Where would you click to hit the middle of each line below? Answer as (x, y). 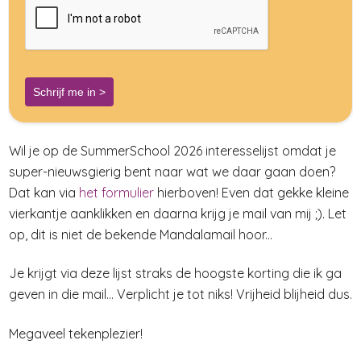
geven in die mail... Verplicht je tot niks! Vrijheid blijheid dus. (180, 295)
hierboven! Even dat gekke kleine (251, 192)
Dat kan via (44, 192)
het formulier (116, 192)
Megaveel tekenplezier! (76, 334)
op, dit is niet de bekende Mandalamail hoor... (141, 234)
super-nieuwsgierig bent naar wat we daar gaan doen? (172, 171)
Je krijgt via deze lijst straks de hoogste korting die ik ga (175, 274)
